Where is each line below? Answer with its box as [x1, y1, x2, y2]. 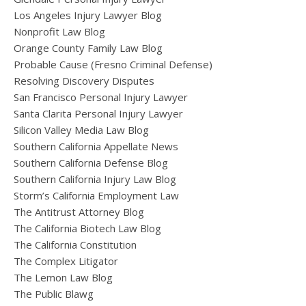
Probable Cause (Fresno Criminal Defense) [14, 57, 212, 72]
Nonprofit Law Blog [14, 25, 105, 39]
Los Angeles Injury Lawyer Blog [14, 8, 162, 23]
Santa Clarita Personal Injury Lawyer [14, 107, 183, 121]
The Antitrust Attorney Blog [14, 205, 144, 219]
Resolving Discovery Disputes [14, 74, 154, 88]
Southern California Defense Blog [14, 156, 168, 170]
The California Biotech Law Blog [14, 221, 161, 236]
